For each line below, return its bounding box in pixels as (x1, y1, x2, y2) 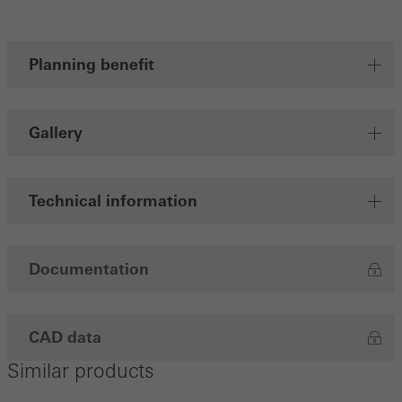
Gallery (29, 124, 83, 143)
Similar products (7, 359, 154, 383)
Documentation (29, 260, 149, 279)
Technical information (29, 192, 197, 211)
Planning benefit (29, 56, 154, 74)
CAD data (29, 328, 101, 347)
